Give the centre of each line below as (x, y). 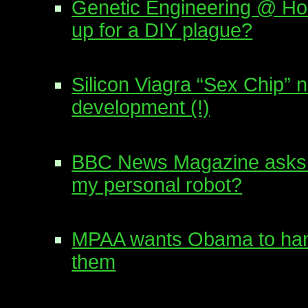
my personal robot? (157, 185)
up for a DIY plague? (162, 31)
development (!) (141, 108)
